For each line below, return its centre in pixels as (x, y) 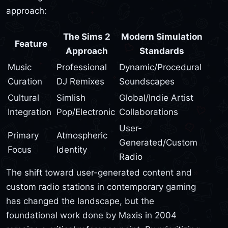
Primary (23, 135)
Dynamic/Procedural (160, 67)
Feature (31, 44)
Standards (162, 51)
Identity (72, 149)
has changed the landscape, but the (80, 201)
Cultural (23, 97)
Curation (25, 81)
